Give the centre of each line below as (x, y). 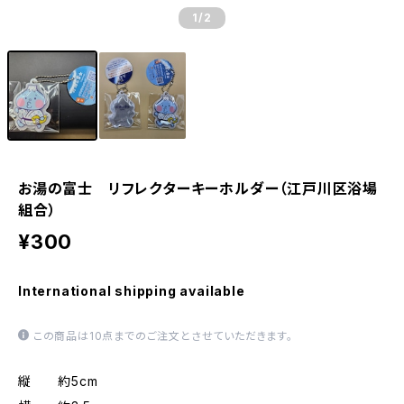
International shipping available (132, 291)
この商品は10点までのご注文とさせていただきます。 (163, 336)
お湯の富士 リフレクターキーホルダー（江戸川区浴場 (198, 188)
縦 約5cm (58, 381)
